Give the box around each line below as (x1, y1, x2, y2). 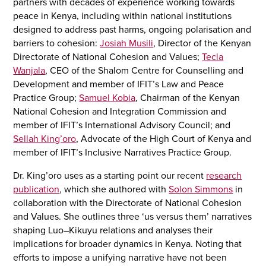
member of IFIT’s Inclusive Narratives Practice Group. (13, 147, 232, 159)
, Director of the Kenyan (153, 37, 252, 50)
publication (13, 183, 60, 196)
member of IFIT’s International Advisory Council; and (13, 119, 231, 132)
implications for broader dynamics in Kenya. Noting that (13, 238, 242, 251)
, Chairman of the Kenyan (135, 92, 240, 104)
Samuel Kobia (79, 92, 136, 104)
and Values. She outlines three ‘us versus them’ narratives (13, 211, 252, 223)
